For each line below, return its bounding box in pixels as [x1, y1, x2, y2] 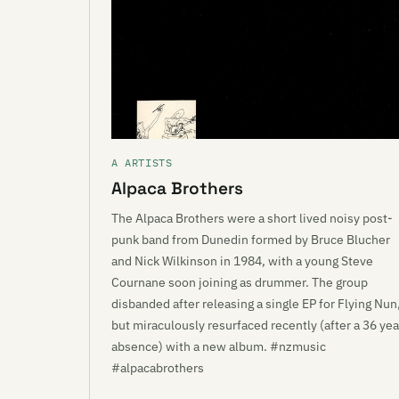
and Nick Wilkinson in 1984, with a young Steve [111, 253, 373, 269]
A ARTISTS [111, 156, 173, 169]
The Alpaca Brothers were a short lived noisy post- [111, 210, 393, 226]
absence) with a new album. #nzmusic [111, 338, 326, 354]
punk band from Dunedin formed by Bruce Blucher [111, 232, 390, 248]
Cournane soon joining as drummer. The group [111, 274, 368, 290]
